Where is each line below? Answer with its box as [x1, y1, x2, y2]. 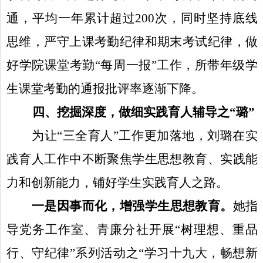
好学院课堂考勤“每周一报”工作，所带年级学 [6, 58, 258, 72]
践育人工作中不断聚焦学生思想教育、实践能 [6, 151, 258, 166]
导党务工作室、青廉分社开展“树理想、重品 [6, 222, 258, 237]
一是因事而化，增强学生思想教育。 [32, 198, 233, 213]
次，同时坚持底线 [154, 11, 258, 25]
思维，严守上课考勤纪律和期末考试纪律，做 [6, 34, 258, 49]
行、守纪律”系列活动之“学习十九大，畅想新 [6, 245, 258, 260]
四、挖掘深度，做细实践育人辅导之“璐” [32, 104, 255, 119]
